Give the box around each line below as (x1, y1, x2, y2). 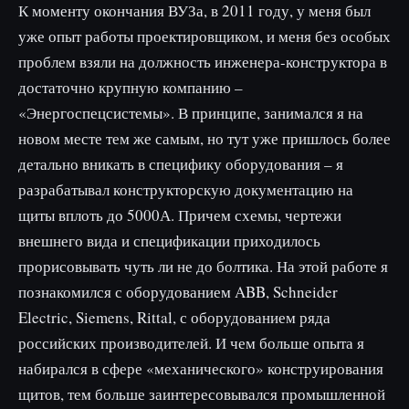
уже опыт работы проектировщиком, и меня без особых (18, 26, 391, 47)
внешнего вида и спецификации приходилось (18, 230, 320, 251)
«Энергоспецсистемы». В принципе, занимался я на (18, 102, 363, 123)
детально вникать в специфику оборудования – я (18, 153, 343, 174)
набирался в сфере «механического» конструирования (18, 358, 383, 379)
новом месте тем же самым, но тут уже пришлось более (18, 128, 391, 149)
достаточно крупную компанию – (18, 77, 243, 98)
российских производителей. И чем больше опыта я (18, 332, 364, 353)
